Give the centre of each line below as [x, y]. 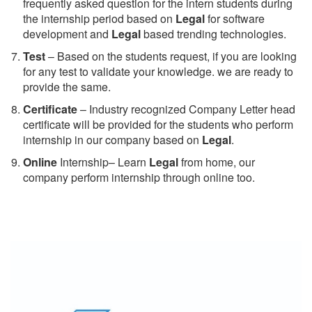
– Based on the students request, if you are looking [171, 56]
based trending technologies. [213, 33]
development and [67, 33]
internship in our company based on [112, 139]
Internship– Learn [103, 162]
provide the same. [67, 86]
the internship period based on [99, 18]
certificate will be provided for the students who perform [158, 124]
